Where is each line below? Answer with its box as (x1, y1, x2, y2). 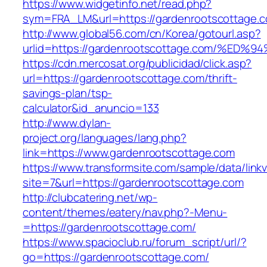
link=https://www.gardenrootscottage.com (23, 145, 235, 161)
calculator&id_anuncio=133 (23, 100, 159, 116)
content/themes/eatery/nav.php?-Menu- (23, 204, 228, 221)
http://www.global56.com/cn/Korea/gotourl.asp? (23, 26, 261, 42)
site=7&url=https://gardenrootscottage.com (23, 175, 244, 191)
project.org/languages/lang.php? (23, 130, 187, 146)
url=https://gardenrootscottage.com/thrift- (23, 70, 237, 86)
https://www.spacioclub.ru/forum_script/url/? (23, 234, 247, 250)
